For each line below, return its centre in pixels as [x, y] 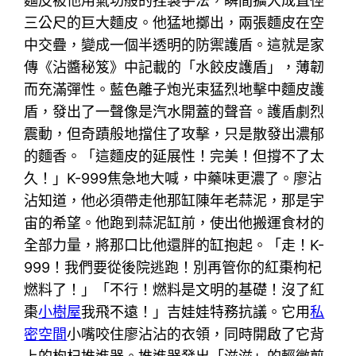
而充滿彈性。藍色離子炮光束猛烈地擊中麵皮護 [174, 89]
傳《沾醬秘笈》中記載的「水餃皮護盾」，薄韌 [174, 67]
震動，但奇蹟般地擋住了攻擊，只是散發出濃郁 [174, 133]
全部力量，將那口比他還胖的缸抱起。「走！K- [174, 245]
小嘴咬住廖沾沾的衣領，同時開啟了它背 [196, 334]
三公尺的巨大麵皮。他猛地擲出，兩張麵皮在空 [174, 22]
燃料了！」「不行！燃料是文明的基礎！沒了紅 [174, 289]
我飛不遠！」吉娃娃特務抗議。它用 [196, 311]
